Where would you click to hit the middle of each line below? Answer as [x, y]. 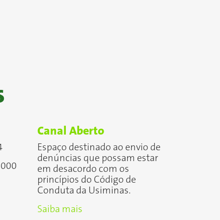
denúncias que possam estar [98, 158]
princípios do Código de [87, 180]
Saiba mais [60, 209]
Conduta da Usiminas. [84, 191]
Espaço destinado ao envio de [99, 147]
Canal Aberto [71, 131]
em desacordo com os [83, 169]
